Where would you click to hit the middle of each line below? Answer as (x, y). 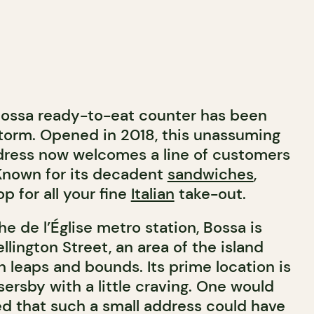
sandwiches (210, 174)
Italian (152, 194)
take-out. (210, 194)
